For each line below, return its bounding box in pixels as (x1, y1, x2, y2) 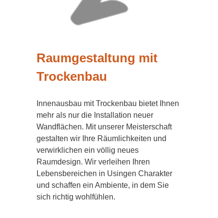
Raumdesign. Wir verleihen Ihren (36, 158, 150, 166)
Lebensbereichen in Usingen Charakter (36, 169, 172, 178)
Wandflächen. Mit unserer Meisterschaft (36, 123, 172, 131)
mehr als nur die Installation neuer (36, 111, 153, 120)
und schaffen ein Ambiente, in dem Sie (36, 181, 169, 190)
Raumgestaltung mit (36, 51, 158, 65)
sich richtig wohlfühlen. (36, 193, 115, 201)
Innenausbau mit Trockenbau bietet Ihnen (36, 99, 179, 108)
